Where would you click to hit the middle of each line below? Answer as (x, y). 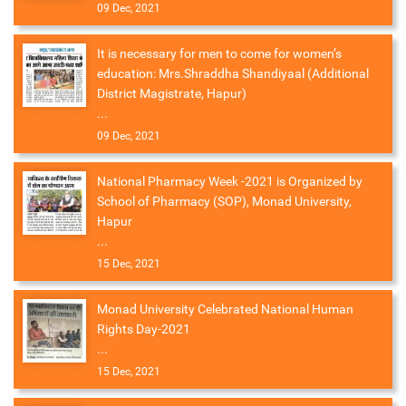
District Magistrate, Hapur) (172, 94)
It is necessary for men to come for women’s (219, 54)
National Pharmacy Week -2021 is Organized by (230, 182)
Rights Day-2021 (144, 329)
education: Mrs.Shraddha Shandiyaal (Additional (233, 74)
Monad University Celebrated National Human (225, 309)
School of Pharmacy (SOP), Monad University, (224, 202)
